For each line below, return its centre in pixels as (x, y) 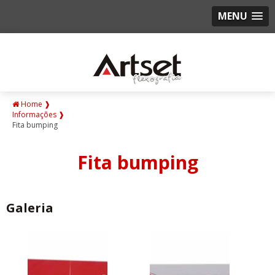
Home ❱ (35, 104)
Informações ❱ (38, 114)
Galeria (30, 208)
